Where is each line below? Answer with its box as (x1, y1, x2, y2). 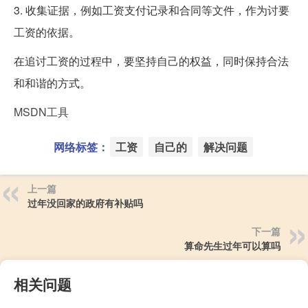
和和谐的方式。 (14, 75, 91, 91)
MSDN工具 (14, 104, 69, 120)
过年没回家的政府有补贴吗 (27, 196, 143, 210)
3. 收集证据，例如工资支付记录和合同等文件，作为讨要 (14, 2, 289, 19)
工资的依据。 (14, 24, 80, 41)
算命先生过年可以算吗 (184, 239, 280, 253)
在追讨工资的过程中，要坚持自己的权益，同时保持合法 (14, 53, 289, 69)
